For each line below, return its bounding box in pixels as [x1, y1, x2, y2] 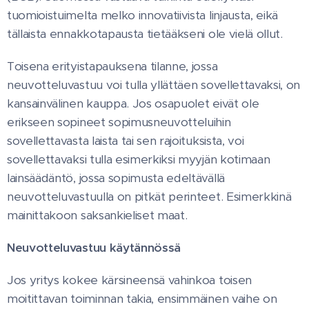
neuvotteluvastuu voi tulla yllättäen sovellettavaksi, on [7, 77, 301, 93]
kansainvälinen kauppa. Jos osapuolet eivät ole [7, 96, 259, 112]
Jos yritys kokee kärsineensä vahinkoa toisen [7, 272, 252, 288]
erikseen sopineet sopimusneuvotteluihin [7, 114, 231, 130]
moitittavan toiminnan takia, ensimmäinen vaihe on [7, 291, 277, 307]
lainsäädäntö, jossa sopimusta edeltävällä [7, 170, 225, 186]
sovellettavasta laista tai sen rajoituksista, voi [7, 133, 244, 149]
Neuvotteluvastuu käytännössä [7, 240, 181, 256]
